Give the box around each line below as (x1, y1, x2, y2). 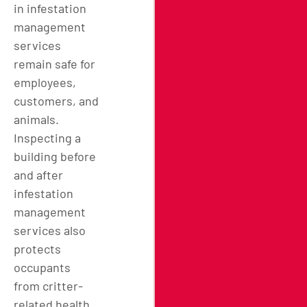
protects (14, 241, 61, 256)
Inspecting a (14, 130, 81, 145)
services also (14, 222, 86, 238)
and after (14, 167, 63, 182)
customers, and (14, 93, 99, 108)
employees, (14, 74, 76, 90)
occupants (14, 259, 71, 275)
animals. (14, 111, 59, 127)
